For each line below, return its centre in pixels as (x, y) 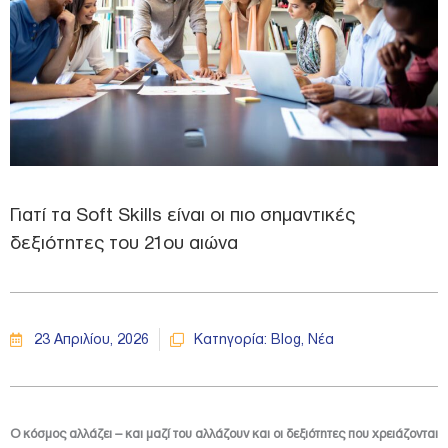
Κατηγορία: (230, 339)
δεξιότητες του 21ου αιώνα (124, 243)
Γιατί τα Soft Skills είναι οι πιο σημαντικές (182, 215)
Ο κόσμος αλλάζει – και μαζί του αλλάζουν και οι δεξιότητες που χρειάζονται (224, 434)
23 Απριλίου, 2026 (91, 339)
